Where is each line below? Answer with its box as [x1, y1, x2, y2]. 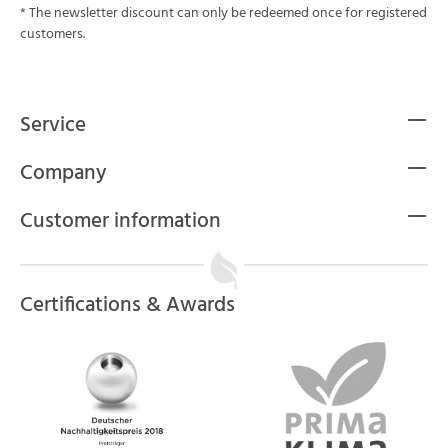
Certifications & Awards [20, 289, 235, 322]
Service [20, 108, 86, 142]
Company [20, 156, 107, 190]
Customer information [20, 204, 221, 238]
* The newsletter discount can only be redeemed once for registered [20, 2, 427, 25]
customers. [20, 23, 85, 46]
